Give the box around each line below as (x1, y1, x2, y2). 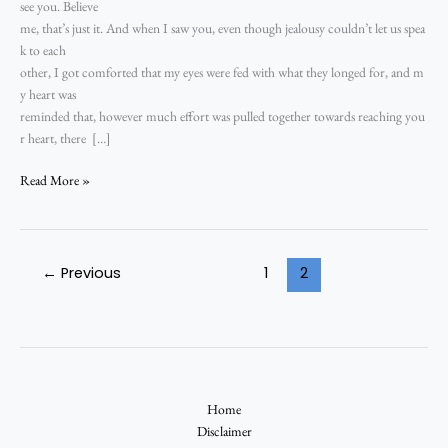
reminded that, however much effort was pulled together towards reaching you (20, 106, 425, 125)
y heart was (20, 84, 79, 103)
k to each (20, 40, 69, 59)
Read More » (20, 171, 90, 190)
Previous (56, 262, 121, 283)
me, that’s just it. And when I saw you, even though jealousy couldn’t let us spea (20, 18, 425, 37)
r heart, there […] (20, 128, 111, 147)
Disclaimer (196, 421, 252, 440)
